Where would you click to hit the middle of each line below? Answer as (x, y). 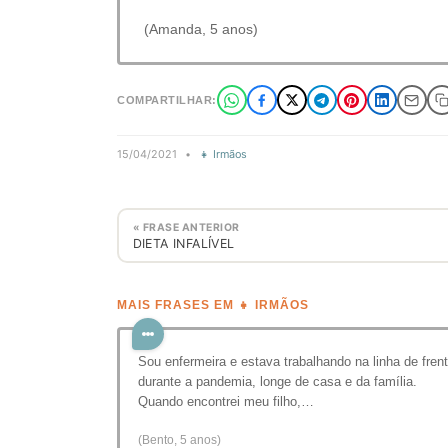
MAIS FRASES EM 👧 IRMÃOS (213, 305)
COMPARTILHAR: (167, 100)
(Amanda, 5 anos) (201, 29)
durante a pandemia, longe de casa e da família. (277, 381)
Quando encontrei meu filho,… (226, 401)
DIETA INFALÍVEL (183, 243)
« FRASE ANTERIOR (186, 227)
